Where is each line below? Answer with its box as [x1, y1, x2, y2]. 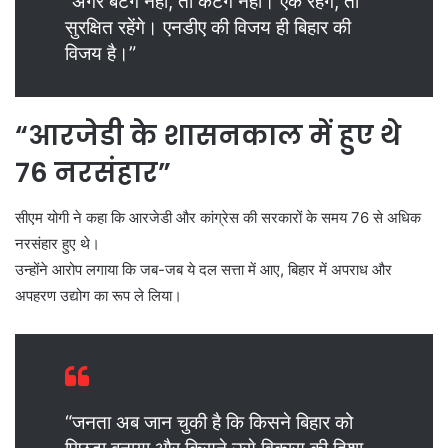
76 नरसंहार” [15, 154, 171, 192]
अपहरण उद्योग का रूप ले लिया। [15, 285, 182, 305]
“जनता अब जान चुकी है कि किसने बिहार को [65, 410, 353, 434]
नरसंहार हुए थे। [15, 233, 100, 253]
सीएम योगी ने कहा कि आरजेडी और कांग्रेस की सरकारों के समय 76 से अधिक [15, 207, 421, 227]
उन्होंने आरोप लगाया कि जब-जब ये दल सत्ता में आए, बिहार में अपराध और [15, 259, 392, 279]
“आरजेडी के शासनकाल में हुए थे [15, 117, 401, 155]
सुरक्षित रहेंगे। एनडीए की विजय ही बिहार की [65, 16, 351, 40]
